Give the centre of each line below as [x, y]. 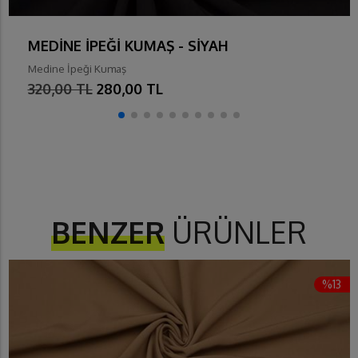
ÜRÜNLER [236, 233]
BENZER [108, 233]
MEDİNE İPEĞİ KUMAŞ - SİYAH [128, 46]
